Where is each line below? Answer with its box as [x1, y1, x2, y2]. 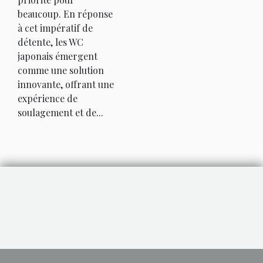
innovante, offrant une [18, 78, 114, 90]
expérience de [18, 92, 77, 104]
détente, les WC [18, 36, 83, 48]
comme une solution [18, 64, 104, 76]
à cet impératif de [18, 22, 93, 34]
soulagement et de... [18, 106, 103, 119]
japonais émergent [18, 50, 97, 62]
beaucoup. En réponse [18, 8, 113, 20]
